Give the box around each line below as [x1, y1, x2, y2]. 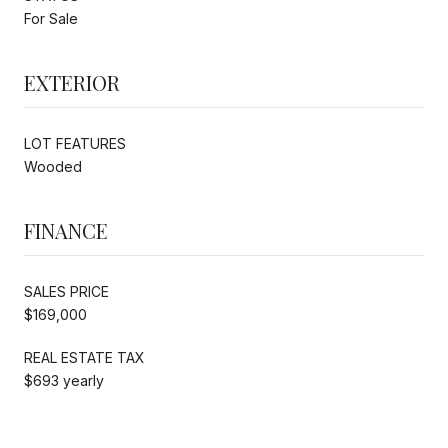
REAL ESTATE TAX [24, 348, 145, 366]
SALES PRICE [24, 282, 109, 300]
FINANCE [24, 216, 108, 244]
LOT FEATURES [24, 134, 126, 152]
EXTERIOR [24, 68, 120, 96]
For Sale [24, 9, 78, 27]
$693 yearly [24, 371, 104, 389]
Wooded [24, 157, 82, 175]
